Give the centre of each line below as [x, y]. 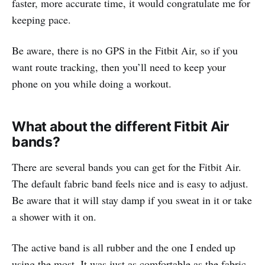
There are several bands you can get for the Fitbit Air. [127, 167]
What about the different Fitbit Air [120, 127]
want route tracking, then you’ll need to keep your [119, 67]
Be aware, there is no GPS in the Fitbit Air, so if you [125, 51]
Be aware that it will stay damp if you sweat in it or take [132, 200]
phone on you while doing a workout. [92, 84]
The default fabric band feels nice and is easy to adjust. [130, 184]
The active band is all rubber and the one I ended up [124, 248]
